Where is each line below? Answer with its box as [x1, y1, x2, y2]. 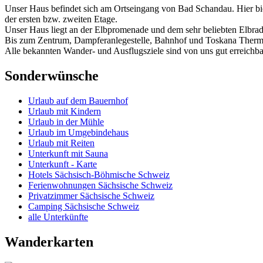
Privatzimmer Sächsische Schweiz [28, 190, 154, 201]
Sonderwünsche [5, 68, 99, 83]
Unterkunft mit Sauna [28, 148, 108, 159]
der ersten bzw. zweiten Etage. [5, 14, 117, 24]
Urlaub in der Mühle [28, 116, 104, 127]
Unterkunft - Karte [28, 159, 97, 169]
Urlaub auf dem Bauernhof [28, 95, 128, 106]
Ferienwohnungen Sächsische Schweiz [28, 180, 173, 190]
